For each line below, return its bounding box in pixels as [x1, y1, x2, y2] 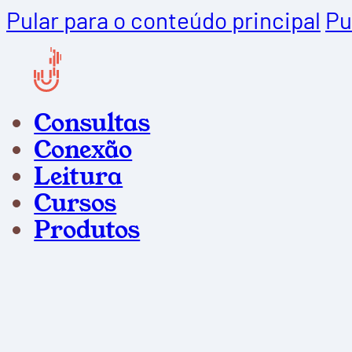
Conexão [34, 134, 133, 167]
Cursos [34, 187, 117, 221]
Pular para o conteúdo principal [6, 5, 321, 34]
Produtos [34, 214, 141, 247]
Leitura [34, 160, 123, 194]
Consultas [34, 107, 151, 141]
